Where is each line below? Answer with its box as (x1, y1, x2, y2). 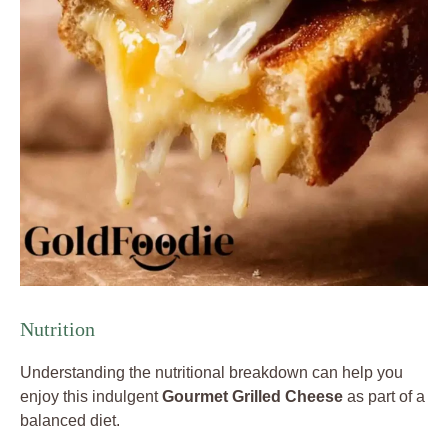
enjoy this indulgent (20, 388, 162, 406)
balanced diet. (20, 412, 120, 430)
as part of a (343, 388, 425, 406)
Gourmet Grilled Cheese (162, 388, 343, 406)
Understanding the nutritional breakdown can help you (20, 364, 403, 382)
